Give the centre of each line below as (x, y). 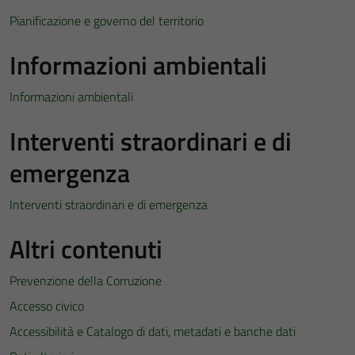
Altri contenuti (86, 249)
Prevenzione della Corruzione (86, 281)
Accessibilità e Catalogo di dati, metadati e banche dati (153, 331)
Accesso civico (47, 306)
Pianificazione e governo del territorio (107, 21)
